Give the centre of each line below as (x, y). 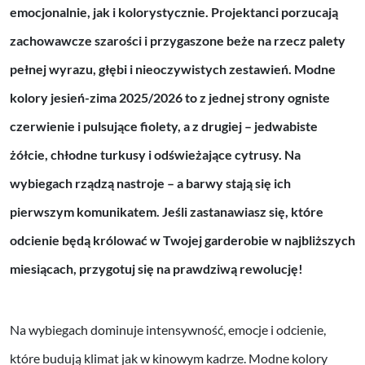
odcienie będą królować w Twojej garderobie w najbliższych (182, 240)
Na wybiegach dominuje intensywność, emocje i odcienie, (168, 329)
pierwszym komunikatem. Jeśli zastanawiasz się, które (167, 211)
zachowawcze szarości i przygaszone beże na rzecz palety (178, 40)
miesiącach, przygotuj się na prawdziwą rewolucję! (156, 268)
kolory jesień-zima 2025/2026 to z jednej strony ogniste (170, 97)
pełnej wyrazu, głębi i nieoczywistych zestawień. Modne (173, 68)
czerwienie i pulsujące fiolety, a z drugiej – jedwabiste (164, 125)
